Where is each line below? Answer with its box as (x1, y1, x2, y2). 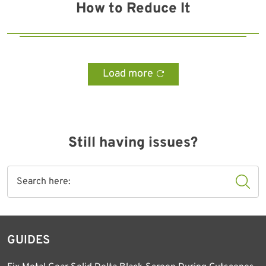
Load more (102, 67, 153, 81)
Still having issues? (68, 134, 198, 152)
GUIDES (7, 233, 50, 248)
